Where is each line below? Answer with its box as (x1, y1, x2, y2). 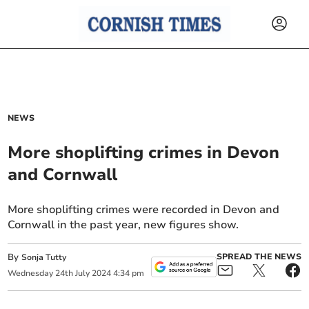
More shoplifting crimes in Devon (8, 141, 280, 163)
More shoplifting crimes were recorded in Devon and (8, 202, 280, 217)
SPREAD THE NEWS (216, 251, 301, 263)
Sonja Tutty (21, 252, 67, 263)
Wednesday (8, 268, 54, 279)
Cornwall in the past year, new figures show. (8, 217, 239, 232)
